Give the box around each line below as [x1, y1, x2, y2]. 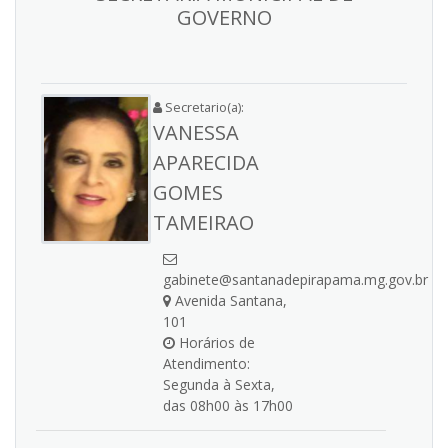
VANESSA [153, 119, 239, 146]
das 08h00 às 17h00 [163, 396, 293, 415]
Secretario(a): [162, 98, 244, 116]
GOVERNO [176, 4, 272, 31]
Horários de [175, 333, 255, 352]
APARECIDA [153, 149, 259, 176]
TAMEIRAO [153, 209, 254, 236]
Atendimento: [163, 354, 250, 373]
